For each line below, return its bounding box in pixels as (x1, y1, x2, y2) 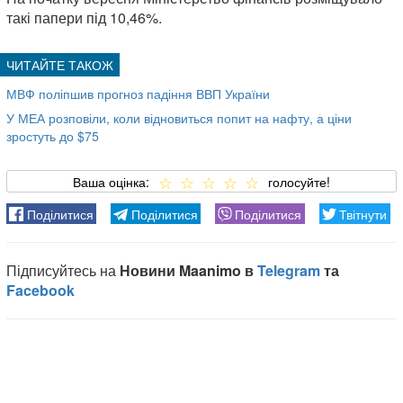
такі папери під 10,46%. (6, 6, 162, 28)
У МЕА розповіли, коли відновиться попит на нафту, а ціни (6, 108, 352, 127)
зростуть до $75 (6, 126, 99, 145)
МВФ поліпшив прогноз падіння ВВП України (6, 84, 270, 103)
